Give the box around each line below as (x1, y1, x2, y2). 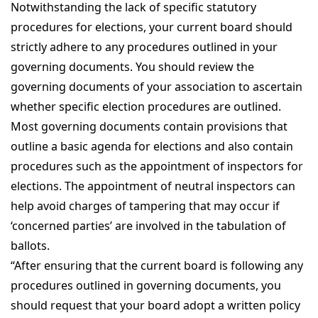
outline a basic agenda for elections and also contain (11, 138, 293, 154)
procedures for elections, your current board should (11, 19, 292, 35)
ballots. (11, 238, 50, 253)
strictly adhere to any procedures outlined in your (11, 39, 278, 55)
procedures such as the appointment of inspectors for (11, 158, 303, 174)
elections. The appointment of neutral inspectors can (11, 178, 295, 194)
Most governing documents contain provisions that (11, 119, 287, 134)
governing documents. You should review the (11, 59, 254, 75)
